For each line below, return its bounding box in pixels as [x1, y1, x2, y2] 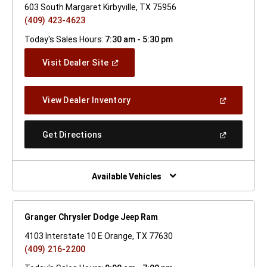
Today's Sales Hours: [24, 34, 104, 44]
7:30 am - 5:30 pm [104, 34, 173, 44]
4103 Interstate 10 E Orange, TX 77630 [24, 231, 173, 241]
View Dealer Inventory [42, 95, 131, 105]
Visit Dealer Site [42, 57, 109, 67]
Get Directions [42, 129, 103, 139]
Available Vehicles [91, 171, 162, 181]
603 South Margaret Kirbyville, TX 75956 [24, 2, 176, 12]
